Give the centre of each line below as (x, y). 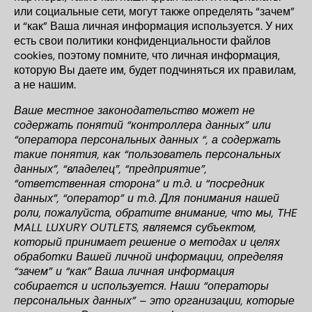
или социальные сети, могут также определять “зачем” (154, 11)
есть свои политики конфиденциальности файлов (142, 41)
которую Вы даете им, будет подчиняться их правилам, (155, 70)
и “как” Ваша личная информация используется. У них (154, 26)
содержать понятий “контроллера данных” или (142, 125)
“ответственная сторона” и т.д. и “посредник (139, 184)
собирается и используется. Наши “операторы (141, 286)
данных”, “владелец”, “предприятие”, (110, 169)
